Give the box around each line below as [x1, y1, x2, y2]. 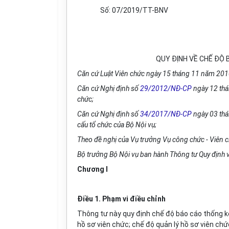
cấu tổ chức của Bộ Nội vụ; [77, 121, 156, 129]
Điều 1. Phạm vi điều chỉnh [77, 195, 166, 203]
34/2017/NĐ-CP [140, 110, 192, 118]
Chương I [77, 165, 108, 173]
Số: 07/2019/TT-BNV [100, 6, 168, 14]
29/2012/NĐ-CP [140, 84, 192, 93]
